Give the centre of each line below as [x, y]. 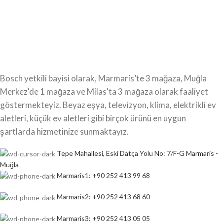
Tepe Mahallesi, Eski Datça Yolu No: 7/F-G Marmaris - [137, 153]
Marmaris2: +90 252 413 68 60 [103, 197]
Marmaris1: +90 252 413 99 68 [103, 175]
